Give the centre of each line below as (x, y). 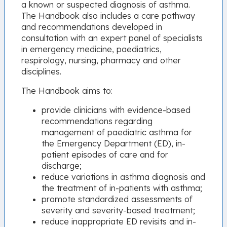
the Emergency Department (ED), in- (114, 144)
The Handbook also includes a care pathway (108, 16)
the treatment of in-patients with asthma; (122, 188)
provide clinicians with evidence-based (116, 110)
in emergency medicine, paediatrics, (92, 49)
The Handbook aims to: (67, 91)
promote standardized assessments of (117, 199)
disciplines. (42, 72)
